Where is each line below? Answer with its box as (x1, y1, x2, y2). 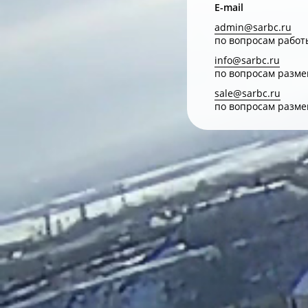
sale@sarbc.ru (214, 87, 280, 100)
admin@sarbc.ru (214, 21, 291, 34)
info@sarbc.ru (214, 54, 280, 67)
